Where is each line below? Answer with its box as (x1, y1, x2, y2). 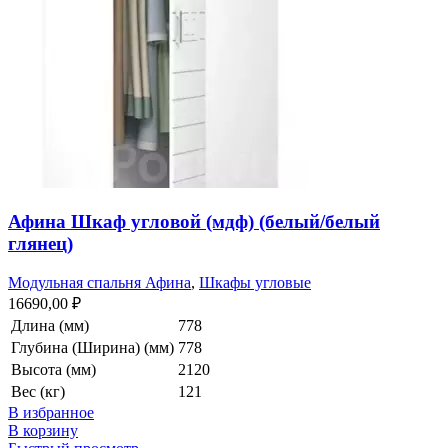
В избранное (8, 403, 94, 421)
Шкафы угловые (199, 273, 311, 291)
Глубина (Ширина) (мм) (11, 338, 174, 356)
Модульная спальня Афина (8, 273, 191, 291)
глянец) (8, 233, 73, 255)
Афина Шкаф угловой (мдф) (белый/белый (8, 211, 380, 233)
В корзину (8, 421, 78, 439)
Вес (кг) (11, 382, 65, 400)
